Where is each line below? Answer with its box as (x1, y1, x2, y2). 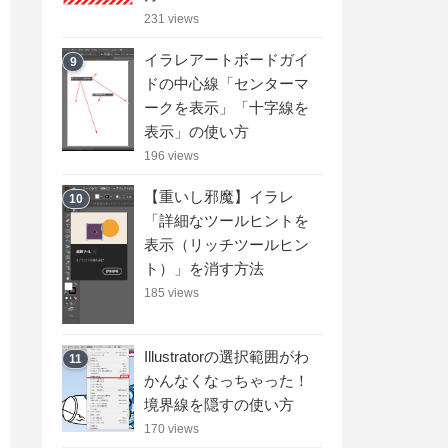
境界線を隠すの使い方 (144, 395, 294, 413)
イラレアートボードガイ (144, 50, 309, 68)
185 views (144, 285, 199, 300)
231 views (144, 11, 199, 26)
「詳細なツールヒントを (144, 211, 309, 229)
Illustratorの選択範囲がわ (144, 347, 309, 365)
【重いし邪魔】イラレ (144, 187, 294, 205)
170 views (144, 421, 199, 436)
